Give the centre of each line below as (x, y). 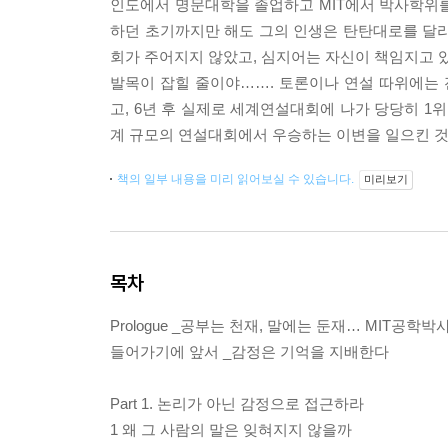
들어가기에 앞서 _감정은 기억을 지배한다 (249, 351)
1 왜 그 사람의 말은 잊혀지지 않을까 (231, 429)
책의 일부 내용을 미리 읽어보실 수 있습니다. (237, 179)
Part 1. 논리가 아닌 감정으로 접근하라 (237, 403)
